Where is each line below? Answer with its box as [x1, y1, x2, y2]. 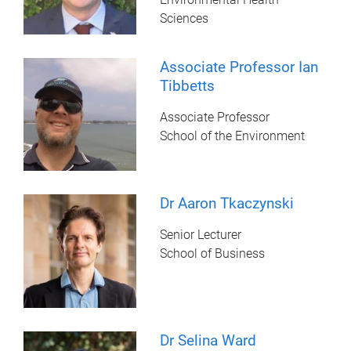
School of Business [160, 246, 266, 262]
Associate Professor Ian [160, 58, 319, 77]
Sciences [160, 11, 209, 27]
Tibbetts [160, 77, 215, 96]
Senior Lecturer [160, 227, 242, 243]
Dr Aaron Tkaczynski [160, 194, 295, 213]
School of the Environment [160, 128, 306, 144]
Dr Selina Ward [160, 331, 257, 349]
